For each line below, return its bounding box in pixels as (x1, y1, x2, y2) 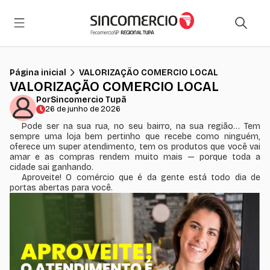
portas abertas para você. (10, 182, 113, 193)
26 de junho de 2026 (45, 104, 121, 114)
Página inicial (10, 67, 66, 78)
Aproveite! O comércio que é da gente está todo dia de (22, 172, 260, 183)
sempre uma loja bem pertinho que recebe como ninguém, (10, 131, 260, 142)
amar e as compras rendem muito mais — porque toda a (10, 151, 260, 162)
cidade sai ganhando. (10, 162, 93, 172)
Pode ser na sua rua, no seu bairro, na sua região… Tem (22, 121, 260, 131)
